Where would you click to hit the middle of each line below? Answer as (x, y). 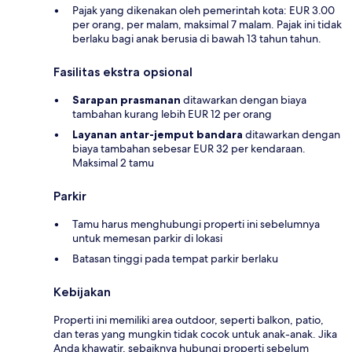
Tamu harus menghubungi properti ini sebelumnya (196, 224)
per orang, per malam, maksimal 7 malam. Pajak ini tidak (207, 25)
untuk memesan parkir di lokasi (147, 238)
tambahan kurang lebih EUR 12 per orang (172, 114)
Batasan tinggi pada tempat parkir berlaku (175, 259)
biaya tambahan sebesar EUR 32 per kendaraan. (189, 149)
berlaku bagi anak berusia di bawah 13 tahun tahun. (197, 39)
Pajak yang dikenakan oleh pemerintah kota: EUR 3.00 (203, 11)
